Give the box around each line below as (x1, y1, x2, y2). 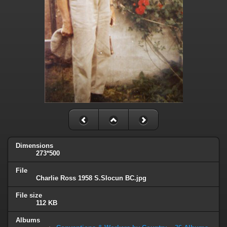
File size (16, 191, 42, 199)
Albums (16, 216, 40, 224)
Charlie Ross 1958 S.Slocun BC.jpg (36, 174, 146, 182)
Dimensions (16, 141, 53, 149)
